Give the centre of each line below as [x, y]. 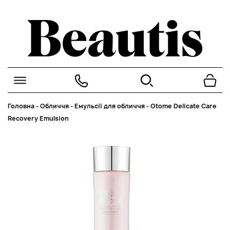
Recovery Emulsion [38, 118]
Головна [21, 106]
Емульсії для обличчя [110, 106]
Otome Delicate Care [184, 106]
